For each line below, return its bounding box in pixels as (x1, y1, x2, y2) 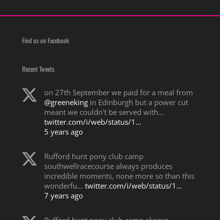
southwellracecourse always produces (44, 161, 172, 171)
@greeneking (44, 97, 88, 108)
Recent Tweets (22, 64, 55, 74)
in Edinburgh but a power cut (87, 97, 188, 108)
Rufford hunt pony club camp (44, 151, 143, 162)
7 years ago (44, 191, 83, 201)
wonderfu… (44, 181, 85, 191)
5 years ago (44, 127, 83, 137)
